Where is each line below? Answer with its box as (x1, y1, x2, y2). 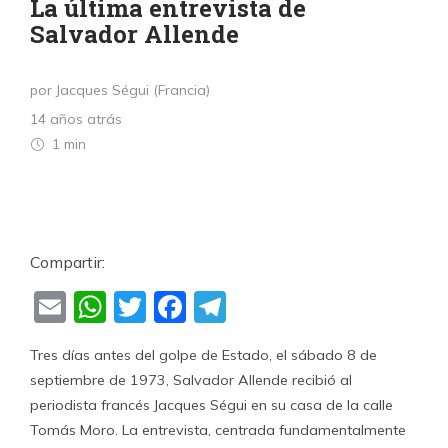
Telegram (226, 288, 370, 328)
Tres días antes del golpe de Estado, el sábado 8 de (30, 346, 377, 364)
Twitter (146, 288, 254, 328)
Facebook (186, 288, 332, 328)
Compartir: (30, 252, 105, 272)
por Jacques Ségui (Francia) (30, 81, 210, 99)
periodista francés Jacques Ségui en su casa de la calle (30, 396, 393, 414)
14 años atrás (30, 110, 122, 128)
